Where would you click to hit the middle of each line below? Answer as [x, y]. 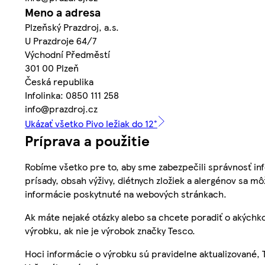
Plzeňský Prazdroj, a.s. [72, 27]
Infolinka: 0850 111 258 [72, 95]
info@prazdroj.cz [61, 109]
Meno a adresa [63, 12]
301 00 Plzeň [52, 68]
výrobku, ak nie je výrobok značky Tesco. [110, 231]
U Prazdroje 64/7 [61, 41]
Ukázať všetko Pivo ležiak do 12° [91, 124]
